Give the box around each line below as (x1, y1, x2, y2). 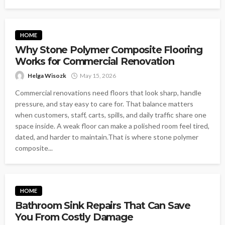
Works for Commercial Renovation (15, 55, 174, 68)
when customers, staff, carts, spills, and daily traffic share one (15, 110, 206, 120)
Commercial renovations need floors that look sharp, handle (15, 88, 201, 97)
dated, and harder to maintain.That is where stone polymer (15, 133, 198, 142)
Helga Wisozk (28, 72, 66, 80)
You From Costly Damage (15, 210, 133, 223)
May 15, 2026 (80, 72, 116, 80)
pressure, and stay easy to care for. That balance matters (15, 99, 193, 108)
